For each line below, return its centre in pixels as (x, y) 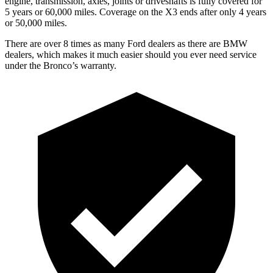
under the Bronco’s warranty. (61, 65)
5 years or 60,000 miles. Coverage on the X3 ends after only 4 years (136, 12)
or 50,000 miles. (36, 23)
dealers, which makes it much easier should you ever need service (131, 54)
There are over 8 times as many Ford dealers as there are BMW (126, 43)
